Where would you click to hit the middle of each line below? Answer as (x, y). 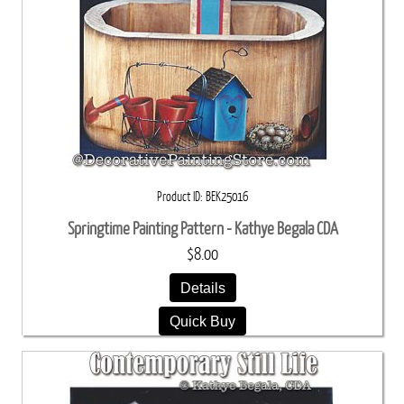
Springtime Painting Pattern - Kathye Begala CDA (202, 228)
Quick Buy (202, 321)
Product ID (179, 197)
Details (202, 287)
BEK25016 (227, 197)
